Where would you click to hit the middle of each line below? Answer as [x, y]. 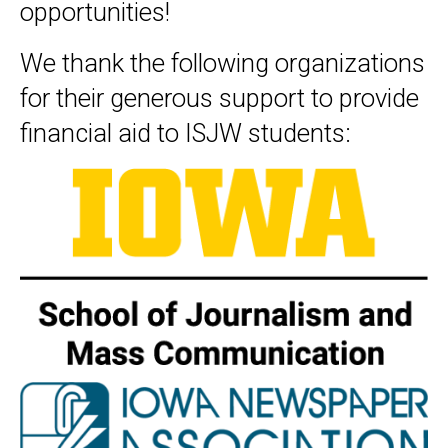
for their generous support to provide [219, 98]
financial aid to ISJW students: [185, 133]
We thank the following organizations [222, 63]
